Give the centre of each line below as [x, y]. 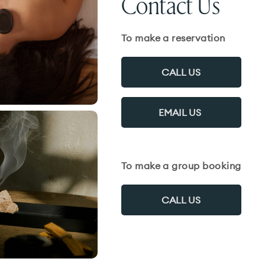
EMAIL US [181, 112]
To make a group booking [181, 165]
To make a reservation [173, 38]
